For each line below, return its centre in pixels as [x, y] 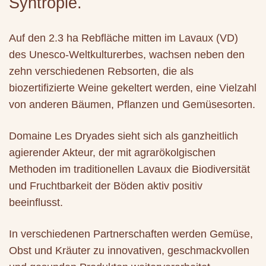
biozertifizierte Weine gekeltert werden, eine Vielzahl [133, 88]
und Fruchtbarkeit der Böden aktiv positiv [106, 186]
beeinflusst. [36, 202]
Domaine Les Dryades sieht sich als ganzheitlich [123, 136]
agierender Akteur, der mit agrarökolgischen [112, 153]
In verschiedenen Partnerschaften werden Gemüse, [131, 234]
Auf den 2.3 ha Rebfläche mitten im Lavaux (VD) [123, 38]
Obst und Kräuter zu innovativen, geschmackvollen [129, 251]
